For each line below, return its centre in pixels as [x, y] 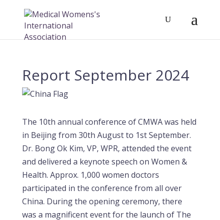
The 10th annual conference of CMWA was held [109, 122]
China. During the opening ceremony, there [102, 201]
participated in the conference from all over [102, 188]
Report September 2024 [105, 75]
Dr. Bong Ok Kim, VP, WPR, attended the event [107, 148]
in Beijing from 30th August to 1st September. [106, 135]
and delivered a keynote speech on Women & [104, 162]
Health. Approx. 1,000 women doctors [90, 175]
